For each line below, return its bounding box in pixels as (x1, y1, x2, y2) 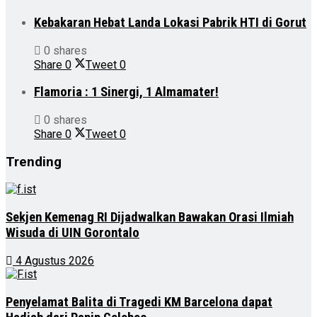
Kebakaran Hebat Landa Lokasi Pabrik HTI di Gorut (34, 14, 306, 30)
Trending (6, 154, 62, 170)
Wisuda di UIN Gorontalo (6, 225, 139, 241)
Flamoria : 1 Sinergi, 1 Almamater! (34, 84, 219, 100)
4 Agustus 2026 (13, 253, 94, 267)
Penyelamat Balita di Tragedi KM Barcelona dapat (6, 294, 272, 310)
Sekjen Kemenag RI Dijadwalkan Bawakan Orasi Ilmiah (6, 209, 294, 226)
